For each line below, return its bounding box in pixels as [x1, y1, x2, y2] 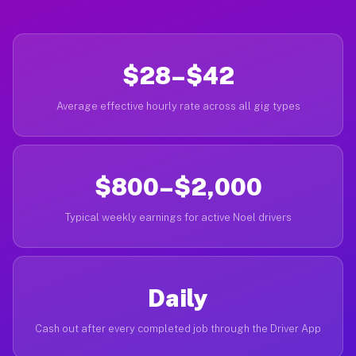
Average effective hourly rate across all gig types [56, 100, 300, 112]
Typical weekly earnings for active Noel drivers [64, 211, 292, 223]
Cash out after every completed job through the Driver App [35, 323, 321, 335]
